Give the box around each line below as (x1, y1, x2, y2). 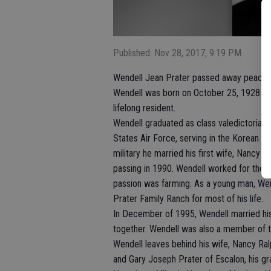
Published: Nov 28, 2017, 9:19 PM (113, 47, 241, 59)
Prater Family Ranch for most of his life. (113, 193, 263, 204)
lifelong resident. (113, 102, 175, 114)
